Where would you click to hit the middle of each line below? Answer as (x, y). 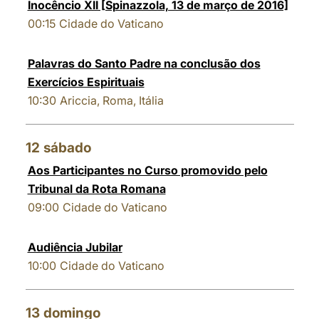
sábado (67, 148)
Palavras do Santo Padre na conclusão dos (144, 63)
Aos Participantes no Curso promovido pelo (147, 170)
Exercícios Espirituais (86, 82)
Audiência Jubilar (75, 247)
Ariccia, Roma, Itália (111, 100)
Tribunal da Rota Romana (96, 189)
